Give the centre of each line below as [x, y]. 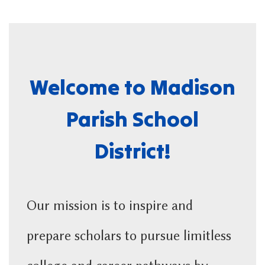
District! [132, 151]
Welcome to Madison [132, 87]
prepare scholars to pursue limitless [129, 236]
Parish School [132, 119]
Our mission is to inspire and [110, 206]
